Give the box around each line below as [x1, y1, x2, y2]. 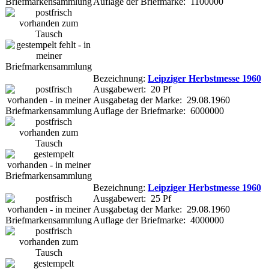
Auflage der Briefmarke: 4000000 [93, 214, 224, 225]
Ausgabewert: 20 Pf [93, 83, 171, 94]
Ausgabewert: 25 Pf [93, 193, 171, 204]
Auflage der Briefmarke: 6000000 [93, 105, 224, 116]
